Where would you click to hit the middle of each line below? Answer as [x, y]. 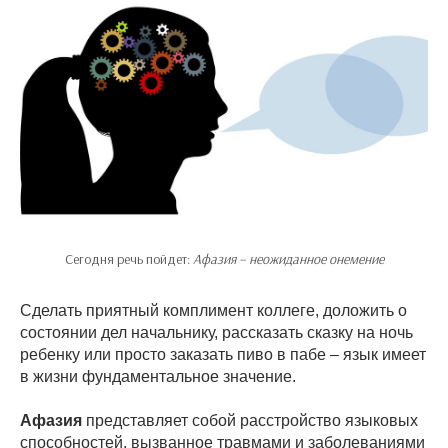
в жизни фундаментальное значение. [158, 377]
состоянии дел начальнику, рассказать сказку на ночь [216, 333]
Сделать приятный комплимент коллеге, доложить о [213, 311]
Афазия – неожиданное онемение [288, 259]
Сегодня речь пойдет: [128, 259]
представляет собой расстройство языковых [250, 421]
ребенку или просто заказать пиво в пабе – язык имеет [223, 355]
